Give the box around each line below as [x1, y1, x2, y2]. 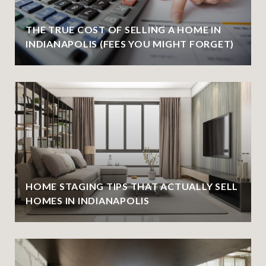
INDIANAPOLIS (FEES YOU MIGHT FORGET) [26, 37, 234, 49]
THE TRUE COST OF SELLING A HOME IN [26, 23, 221, 35]
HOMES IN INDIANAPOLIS [26, 194, 150, 206]
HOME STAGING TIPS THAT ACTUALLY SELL [26, 180, 238, 192]
